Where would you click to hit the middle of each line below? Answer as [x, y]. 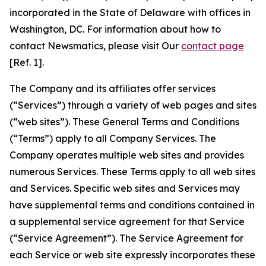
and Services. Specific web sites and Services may [125, 188]
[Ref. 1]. [27, 62]
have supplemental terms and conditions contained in [132, 205]
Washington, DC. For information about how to [115, 29]
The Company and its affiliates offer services [113, 88]
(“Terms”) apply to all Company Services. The [113, 138]
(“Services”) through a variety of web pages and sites [133, 105]
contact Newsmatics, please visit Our [95, 46]
